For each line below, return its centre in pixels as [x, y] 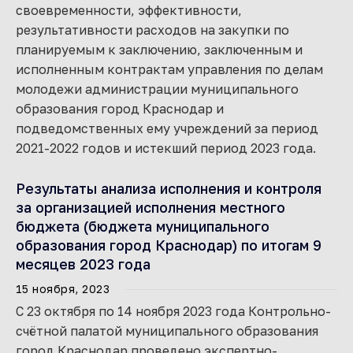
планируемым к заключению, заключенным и [159, 50]
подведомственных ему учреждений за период [167, 128]
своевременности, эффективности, [129, 10]
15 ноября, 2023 [63, 289]
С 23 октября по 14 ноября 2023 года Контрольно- [173, 311]
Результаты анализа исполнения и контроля [169, 188]
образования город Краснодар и [120, 109]
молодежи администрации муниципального [157, 89]
